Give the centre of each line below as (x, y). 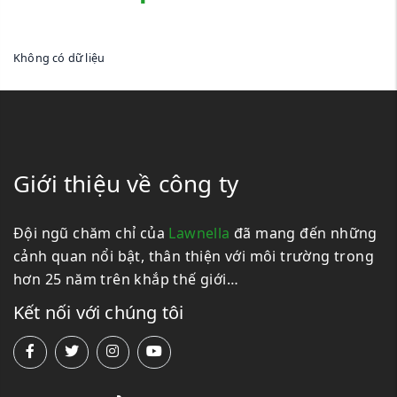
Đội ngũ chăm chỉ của (91, 233)
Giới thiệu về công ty (126, 183)
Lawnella (199, 233)
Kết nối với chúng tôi (99, 313)
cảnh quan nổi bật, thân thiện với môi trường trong (194, 256)
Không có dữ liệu (59, 58)
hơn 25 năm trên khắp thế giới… (126, 279)
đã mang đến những (304, 233)
